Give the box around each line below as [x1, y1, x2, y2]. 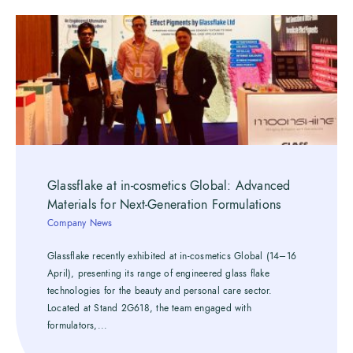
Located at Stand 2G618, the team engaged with [47, 302, 251, 314]
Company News [47, 217, 113, 229]
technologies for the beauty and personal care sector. [47, 284, 273, 297]
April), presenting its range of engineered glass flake [47, 267, 269, 280]
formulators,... [47, 319, 108, 332]
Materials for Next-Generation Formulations [47, 196, 281, 214]
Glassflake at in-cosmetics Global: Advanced [47, 177, 291, 195]
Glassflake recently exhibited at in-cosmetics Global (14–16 [47, 250, 296, 262]
